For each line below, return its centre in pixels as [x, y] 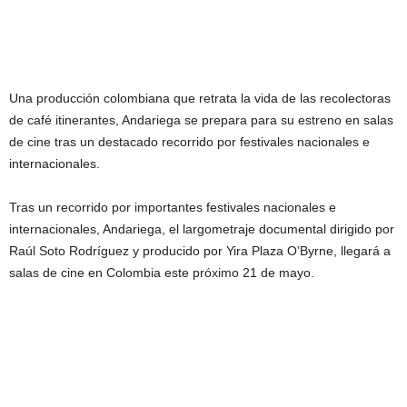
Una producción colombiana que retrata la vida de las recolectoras [200, 98]
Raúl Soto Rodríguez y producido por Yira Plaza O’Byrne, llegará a [200, 250]
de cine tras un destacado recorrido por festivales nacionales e [189, 141]
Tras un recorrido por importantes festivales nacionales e [173, 207]
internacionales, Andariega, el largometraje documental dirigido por [202, 228]
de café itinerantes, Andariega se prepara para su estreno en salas [201, 119]
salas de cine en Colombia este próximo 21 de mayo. [162, 272]
